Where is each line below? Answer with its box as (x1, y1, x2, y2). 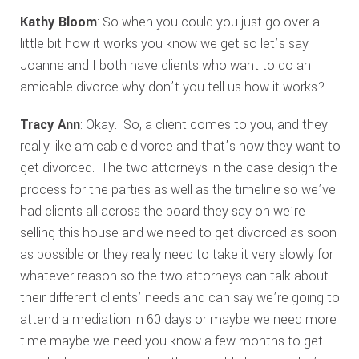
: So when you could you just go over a (96, 13, 320, 31)
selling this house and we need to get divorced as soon (19, 224, 337, 242)
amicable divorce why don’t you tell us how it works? (19, 78, 325, 96)
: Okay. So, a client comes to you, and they (79, 115, 328, 134)
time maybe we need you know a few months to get (19, 332, 323, 350)
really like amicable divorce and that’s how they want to (19, 137, 341, 155)
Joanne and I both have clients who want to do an (19, 56, 311, 75)
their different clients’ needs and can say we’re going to (19, 288, 340, 307)
